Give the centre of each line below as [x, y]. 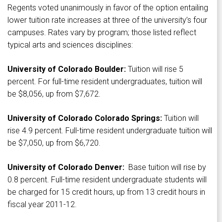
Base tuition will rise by [165, 167]
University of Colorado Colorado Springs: [85, 118]
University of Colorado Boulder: [67, 69]
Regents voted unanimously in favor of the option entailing [108, 8]
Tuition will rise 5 [155, 69]
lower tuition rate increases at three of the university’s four [107, 20]
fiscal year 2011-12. [42, 205]
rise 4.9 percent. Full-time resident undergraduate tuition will [110, 131]
